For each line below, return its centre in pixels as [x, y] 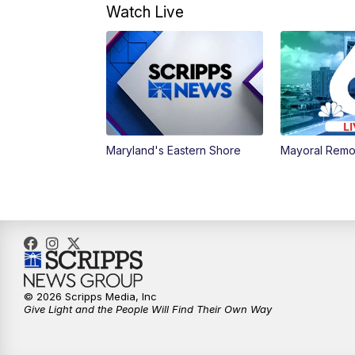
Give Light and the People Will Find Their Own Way [148, 309]
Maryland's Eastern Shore [174, 151]
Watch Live [145, 12]
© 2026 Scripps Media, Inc [90, 297]
